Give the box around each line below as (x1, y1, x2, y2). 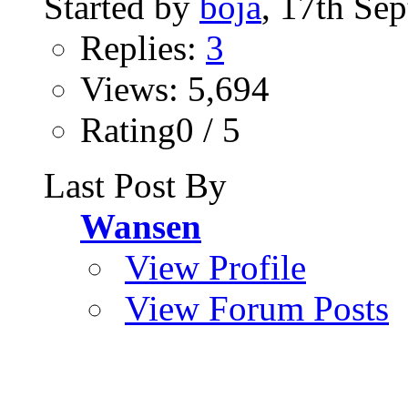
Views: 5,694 (80, 68, 270, 108)
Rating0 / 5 (80, 109, 240, 149)
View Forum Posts (125, 288, 389, 328)
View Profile (125, 247, 306, 287)
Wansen (80, 206, 201, 246)
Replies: (80, 27, 206, 67)
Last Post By (44, 165, 227, 205)
